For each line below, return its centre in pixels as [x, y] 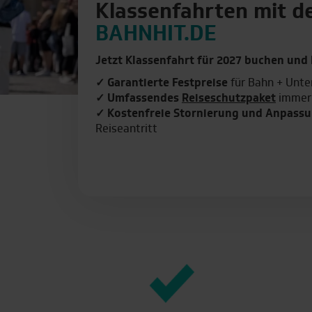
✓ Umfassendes [138, 99]
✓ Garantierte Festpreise [161, 83]
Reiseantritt [126, 129]
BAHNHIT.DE [156, 35]
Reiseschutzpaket [228, 99]
